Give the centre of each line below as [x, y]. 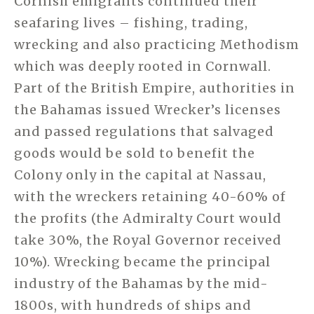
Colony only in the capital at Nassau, [140, 175]
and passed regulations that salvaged [144, 132]
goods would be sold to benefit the [135, 153]
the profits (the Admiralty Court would [148, 219]
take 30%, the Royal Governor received [148, 240]
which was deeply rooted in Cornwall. [143, 67]
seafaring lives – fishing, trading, [131, 23]
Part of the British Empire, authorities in [155, 88]
